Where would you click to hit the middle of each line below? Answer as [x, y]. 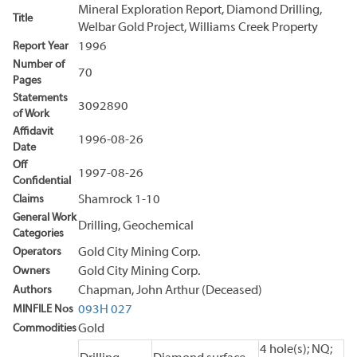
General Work [45, 218]
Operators [37, 252]
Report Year [41, 46]
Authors [32, 290]
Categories [38, 233]
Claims [28, 199]
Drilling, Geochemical [136, 226]
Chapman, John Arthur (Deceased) [170, 290]
